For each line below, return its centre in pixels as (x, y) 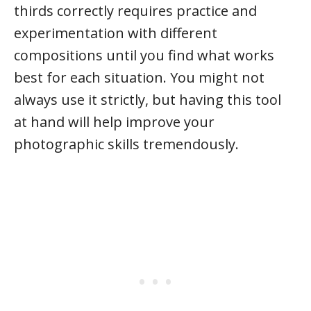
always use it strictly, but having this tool (148, 100)
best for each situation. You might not (139, 77)
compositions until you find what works (144, 55)
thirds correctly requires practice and (135, 11)
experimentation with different (116, 33)
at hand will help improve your (114, 122)
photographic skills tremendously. (126, 144)
